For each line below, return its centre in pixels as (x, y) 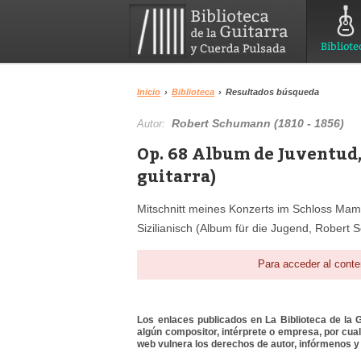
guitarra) (177, 175)
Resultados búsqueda (273, 92)
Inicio (149, 92)
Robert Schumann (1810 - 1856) (258, 123)
